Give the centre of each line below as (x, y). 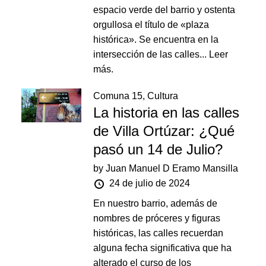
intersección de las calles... (151, 54)
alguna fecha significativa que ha (163, 248)
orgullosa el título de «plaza (151, 25)
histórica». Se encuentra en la (156, 39)
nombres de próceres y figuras (157, 218)
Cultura (163, 96)
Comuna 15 (118, 96)
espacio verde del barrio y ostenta (164, 10)
